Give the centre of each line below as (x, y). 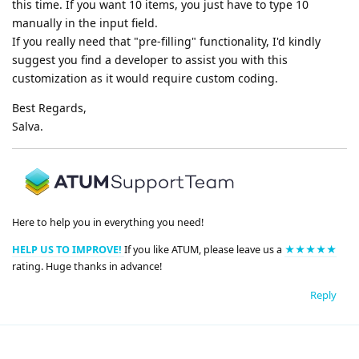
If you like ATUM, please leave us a (204, 249)
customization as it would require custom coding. (145, 78)
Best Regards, (49, 107)
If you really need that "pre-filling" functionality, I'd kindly (166, 41)
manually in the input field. (85, 22)
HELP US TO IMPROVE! (68, 249)
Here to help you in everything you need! (108, 223)
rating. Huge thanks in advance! (87, 266)
